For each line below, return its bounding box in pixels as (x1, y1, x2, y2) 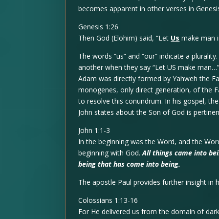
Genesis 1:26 (78, 22, 119, 32)
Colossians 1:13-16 (78, 196, 138, 205)
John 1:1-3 (78, 126, 110, 135)
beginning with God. (78, 148, 143, 158)
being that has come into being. (78, 159, 181, 169)
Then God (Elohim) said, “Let (78, 33, 171, 43)
